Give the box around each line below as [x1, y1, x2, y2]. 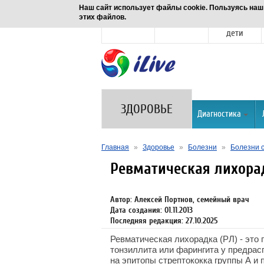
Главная [101, 143, 129, 151]
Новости [114, 17, 143, 28]
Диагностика [197, 109, 241, 119]
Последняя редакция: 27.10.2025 [110, 216, 218, 226]
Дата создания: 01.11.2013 [110, 205, 193, 215]
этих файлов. [79, 13, 127, 21]
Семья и [220, 17, 250, 28]
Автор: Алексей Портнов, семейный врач [110, 194, 249, 204]
